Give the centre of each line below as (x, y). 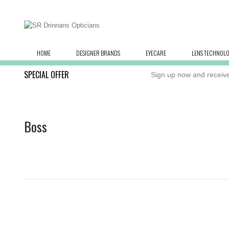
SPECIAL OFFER (47, 75)
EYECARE (156, 53)
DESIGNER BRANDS (98, 53)
